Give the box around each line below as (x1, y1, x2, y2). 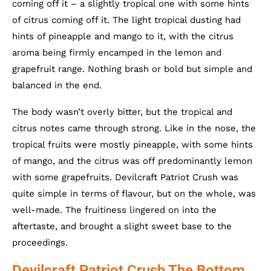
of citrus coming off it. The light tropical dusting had (12, 15, 241, 25)
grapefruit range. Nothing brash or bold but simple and (12, 64, 252, 74)
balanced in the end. (12, 80, 102, 91)
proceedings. (12, 237, 68, 248)
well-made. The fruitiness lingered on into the (12, 204, 217, 215)
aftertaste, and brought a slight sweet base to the (12, 221, 232, 232)
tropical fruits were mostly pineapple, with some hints (12, 139, 253, 150)
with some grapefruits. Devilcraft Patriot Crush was (12, 172, 238, 183)
